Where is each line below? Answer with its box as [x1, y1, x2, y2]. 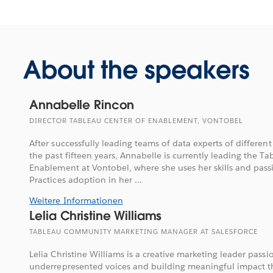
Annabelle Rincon [29, 96, 135, 113]
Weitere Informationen [29, 194, 123, 206]
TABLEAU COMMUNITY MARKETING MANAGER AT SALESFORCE [29, 227, 258, 236]
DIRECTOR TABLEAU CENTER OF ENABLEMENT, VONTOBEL [29, 116, 244, 126]
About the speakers [23, 54, 250, 86]
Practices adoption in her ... [29, 174, 142, 185]
